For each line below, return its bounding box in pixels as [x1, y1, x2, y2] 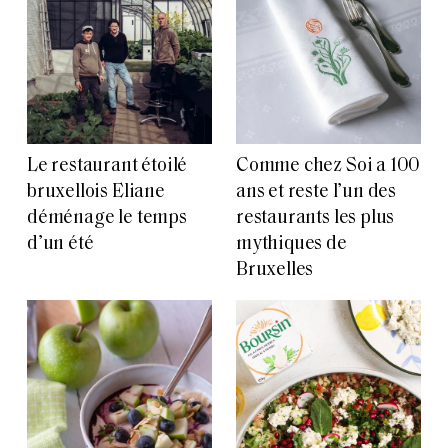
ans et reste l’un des [236, 182, 397, 202]
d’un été [27, 234, 94, 254]
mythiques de [236, 234, 347, 254]
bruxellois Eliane [27, 182, 165, 202]
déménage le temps [27, 208, 187, 228]
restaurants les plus [236, 208, 395, 228]
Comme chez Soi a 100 [236, 156, 421, 176]
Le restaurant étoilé [27, 156, 188, 176]
